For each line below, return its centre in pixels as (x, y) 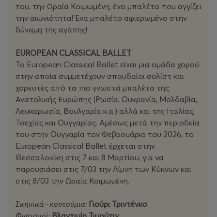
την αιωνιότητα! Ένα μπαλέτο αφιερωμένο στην (101, 18)
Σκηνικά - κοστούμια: (52, 204)
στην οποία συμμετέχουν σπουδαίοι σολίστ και (100, 76)
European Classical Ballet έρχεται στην (85, 146)
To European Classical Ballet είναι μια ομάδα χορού (107, 65)
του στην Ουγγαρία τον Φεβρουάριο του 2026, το (105, 134)
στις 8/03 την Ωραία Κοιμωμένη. (75, 181)
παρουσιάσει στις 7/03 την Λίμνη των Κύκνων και (103, 169)
